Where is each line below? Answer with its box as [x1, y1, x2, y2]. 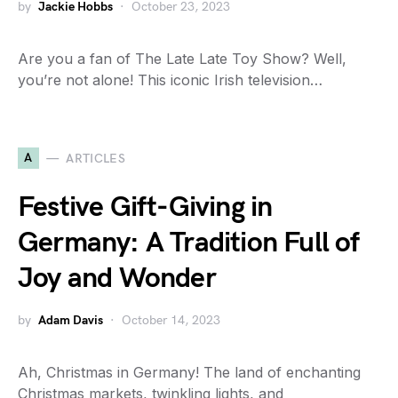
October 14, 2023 [122, 313, 220, 328]
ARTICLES [66, 150, 126, 166]
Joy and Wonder [18, 261, 216, 296]
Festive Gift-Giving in [18, 190, 273, 225]
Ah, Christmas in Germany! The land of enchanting [18, 363, 361, 381]
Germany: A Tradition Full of [18, 226, 360, 260]
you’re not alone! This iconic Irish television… [18, 71, 322, 89]
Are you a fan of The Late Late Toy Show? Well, [18, 50, 346, 68]
